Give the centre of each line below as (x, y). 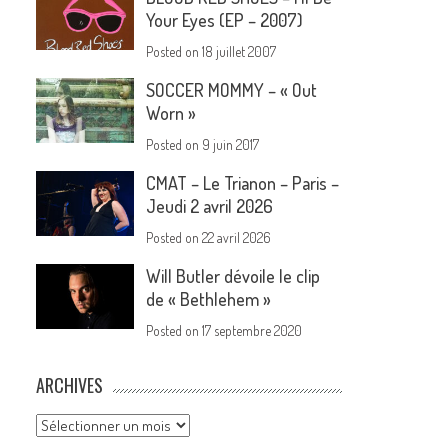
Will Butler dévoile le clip (233, 276)
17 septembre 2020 (252, 331)
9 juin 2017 (231, 145)
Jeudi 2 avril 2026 (210, 206)
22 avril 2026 (237, 238)
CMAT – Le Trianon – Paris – (243, 183)
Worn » (171, 113)
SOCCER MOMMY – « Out (232, 90)
